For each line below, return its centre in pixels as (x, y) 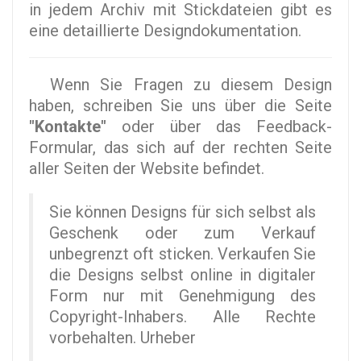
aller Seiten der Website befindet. (147, 169)
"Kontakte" (68, 127)
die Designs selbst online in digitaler (183, 275)
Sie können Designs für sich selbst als (183, 212)
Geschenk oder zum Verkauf (183, 233)
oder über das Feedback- (219, 127)
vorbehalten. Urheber (122, 338)
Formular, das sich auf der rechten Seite (180, 148)
